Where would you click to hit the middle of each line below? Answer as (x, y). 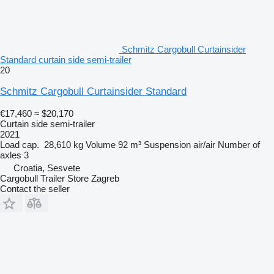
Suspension (167, 145)
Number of (239, 145)
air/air (204, 145)
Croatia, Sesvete (47, 168)
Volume (101, 145)
